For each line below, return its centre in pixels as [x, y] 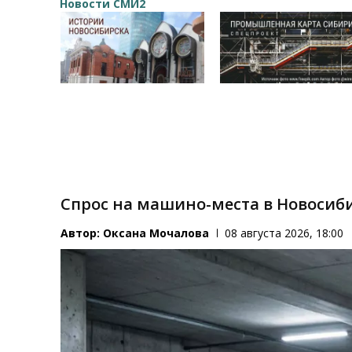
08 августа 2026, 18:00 [284, 233]
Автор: [82, 233]
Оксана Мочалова [156, 233]
